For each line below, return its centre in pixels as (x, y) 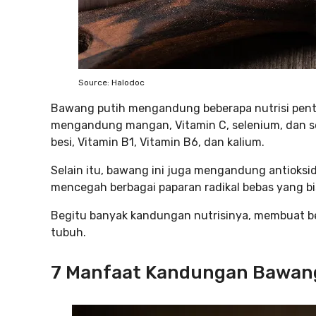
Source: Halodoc (111, 83)
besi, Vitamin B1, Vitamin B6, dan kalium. (158, 142)
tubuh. (68, 232)
